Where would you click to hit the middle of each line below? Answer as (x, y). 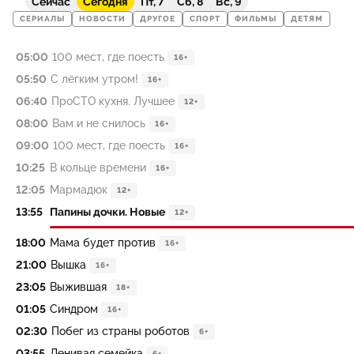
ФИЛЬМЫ (256, 19)
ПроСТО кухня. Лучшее (113, 101)
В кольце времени (98, 168)
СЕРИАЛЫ (42, 19)
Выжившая (78, 287)
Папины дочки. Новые (107, 212)
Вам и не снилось (99, 123)
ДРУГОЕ (158, 19)
